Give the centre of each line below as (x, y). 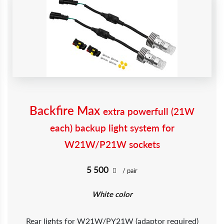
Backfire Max (66, 110)
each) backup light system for (112, 128)
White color (112, 194)
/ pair (130, 170)
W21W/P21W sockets (112, 144)
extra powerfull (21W (149, 111)
